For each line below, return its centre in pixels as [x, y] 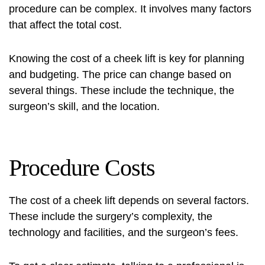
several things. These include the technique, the [122, 91]
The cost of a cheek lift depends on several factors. [129, 201]
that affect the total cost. [65, 25]
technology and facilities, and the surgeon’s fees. [124, 232]
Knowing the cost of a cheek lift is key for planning [127, 59]
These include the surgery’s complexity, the [111, 216]
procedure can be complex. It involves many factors [130, 9]
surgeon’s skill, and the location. [84, 106]
